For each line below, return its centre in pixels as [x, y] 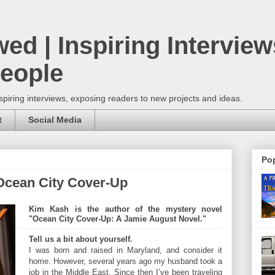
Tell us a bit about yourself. [81, 239]
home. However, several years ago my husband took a [126, 261]
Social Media [55, 120]
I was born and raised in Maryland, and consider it [126, 250]
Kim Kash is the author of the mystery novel [126, 209]
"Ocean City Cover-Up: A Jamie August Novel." [118, 219]
